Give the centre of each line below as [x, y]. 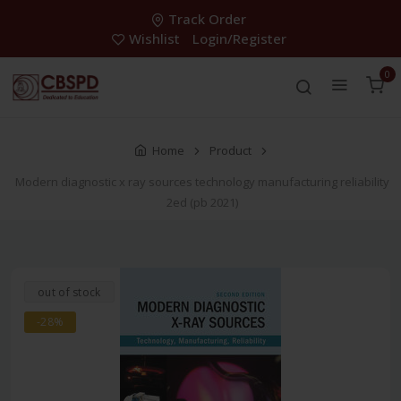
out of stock [69, 293]
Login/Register [239, 38]
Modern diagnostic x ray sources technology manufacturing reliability [202, 182]
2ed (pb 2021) [202, 203]
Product [230, 151]
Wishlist [154, 38]
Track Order [207, 19]
